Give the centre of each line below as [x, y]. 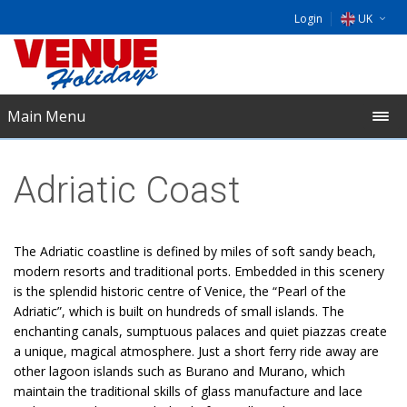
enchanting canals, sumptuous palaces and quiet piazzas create [200, 331]
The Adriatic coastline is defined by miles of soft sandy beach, [195, 251]
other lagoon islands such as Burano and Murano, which [179, 371]
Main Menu [46, 116]
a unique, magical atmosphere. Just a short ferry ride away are [196, 351]
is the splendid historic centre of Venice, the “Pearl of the [180, 291]
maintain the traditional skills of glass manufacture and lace [188, 391]
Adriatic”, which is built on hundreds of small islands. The [179, 311]
